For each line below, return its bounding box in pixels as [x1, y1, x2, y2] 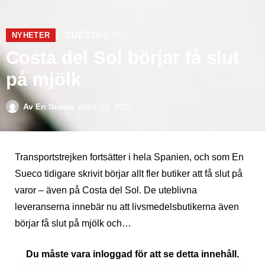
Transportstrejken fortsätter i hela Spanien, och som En [15, 152, 244, 163]
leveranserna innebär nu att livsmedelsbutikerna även [15, 202, 239, 212]
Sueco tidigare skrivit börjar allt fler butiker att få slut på [15, 169, 243, 179]
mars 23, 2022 [78, 102, 132, 112]
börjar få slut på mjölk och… [15, 218, 131, 229]
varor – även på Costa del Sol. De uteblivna [15, 185, 197, 196]
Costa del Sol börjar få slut [6, 47, 239, 69]
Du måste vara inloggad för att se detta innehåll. [26, 249, 239, 260]
